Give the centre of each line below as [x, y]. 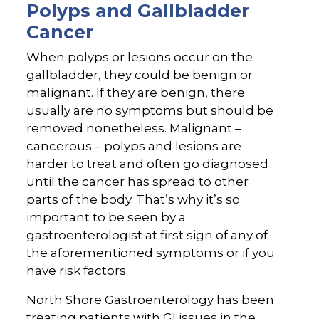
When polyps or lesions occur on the [140, 57]
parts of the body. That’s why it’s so [134, 200]
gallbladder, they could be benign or [140, 75]
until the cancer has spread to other [138, 182]
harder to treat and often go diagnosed [148, 164]
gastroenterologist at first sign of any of [147, 235]
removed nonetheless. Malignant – [134, 129]
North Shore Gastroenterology [120, 300]
